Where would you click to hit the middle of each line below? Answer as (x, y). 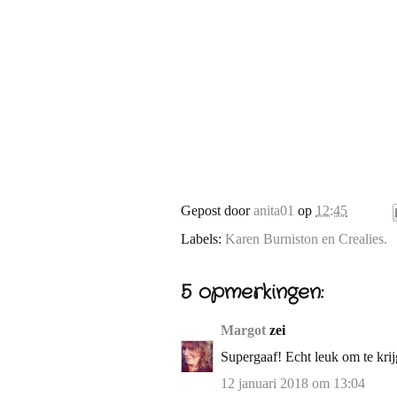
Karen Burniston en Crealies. (306, 239)
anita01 (274, 211)
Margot (243, 330)
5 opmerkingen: (252, 292)
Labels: (203, 239)
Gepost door (217, 211)
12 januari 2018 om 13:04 (293, 383)
